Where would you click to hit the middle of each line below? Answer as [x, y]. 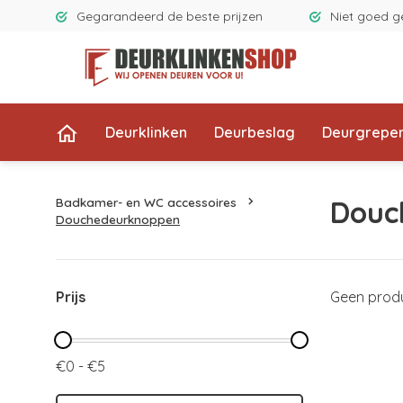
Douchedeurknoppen [118, 219]
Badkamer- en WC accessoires [146, 201]
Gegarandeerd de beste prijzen [170, 16]
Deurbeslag [255, 132]
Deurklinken [146, 132]
